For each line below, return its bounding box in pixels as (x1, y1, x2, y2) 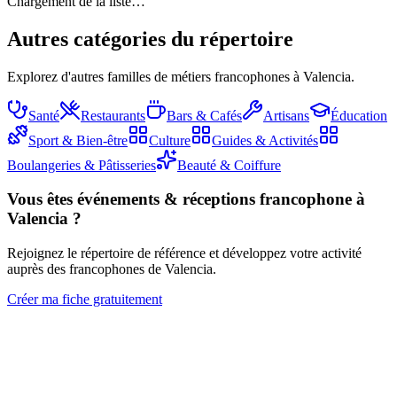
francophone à (255, 190, 365, 209)
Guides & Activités (212, 132, 318, 148)
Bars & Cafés (167, 107, 242, 123)
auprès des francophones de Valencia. (7, 261, 216, 277)
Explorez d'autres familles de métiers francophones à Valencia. (7, 68, 354, 84)
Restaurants (81, 107, 145, 123)
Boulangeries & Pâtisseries (7, 157, 156, 173)
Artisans (263, 107, 309, 123)
